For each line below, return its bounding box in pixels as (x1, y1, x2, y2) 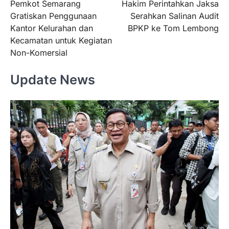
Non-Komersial (10, 48, 67, 58)
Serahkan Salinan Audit (130, 11, 219, 21)
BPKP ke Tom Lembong (128, 23, 219, 34)
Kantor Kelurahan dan (10, 23, 93, 34)
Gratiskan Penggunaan (10, 11, 97, 21)
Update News (10, 71, 95, 87)
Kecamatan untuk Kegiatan (10, 35, 112, 46)
